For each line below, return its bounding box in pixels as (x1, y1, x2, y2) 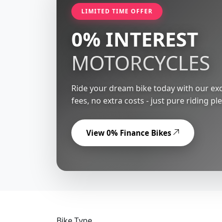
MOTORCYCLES (71, 49, 210, 76)
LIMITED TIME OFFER (81, 6, 153, 15)
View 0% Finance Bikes (86, 127, 171, 138)
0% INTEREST (71, 25, 198, 53)
